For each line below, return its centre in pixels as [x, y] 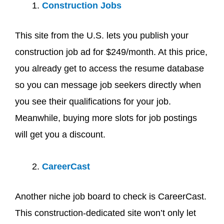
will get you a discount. [61, 134]
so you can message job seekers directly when [108, 85]
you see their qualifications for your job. [93, 101]
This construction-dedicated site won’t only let [105, 213]
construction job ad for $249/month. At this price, [111, 52]
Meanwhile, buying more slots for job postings [106, 118]
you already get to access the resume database [109, 68]
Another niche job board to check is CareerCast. [111, 196]
